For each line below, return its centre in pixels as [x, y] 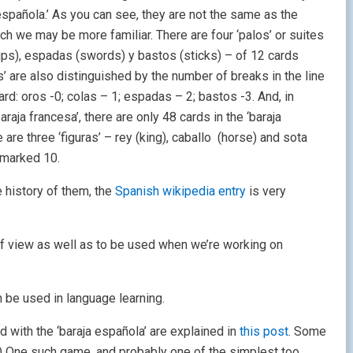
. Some [307, 332]
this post [262, 332]
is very [266, 191]
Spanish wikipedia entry [180, 191]
